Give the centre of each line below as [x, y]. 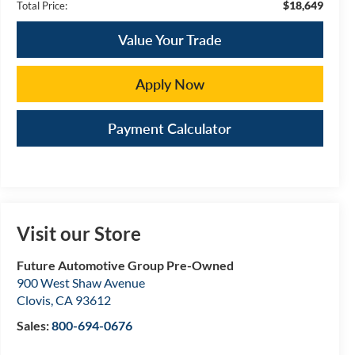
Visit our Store [78, 234]
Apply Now [170, 84]
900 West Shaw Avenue [80, 283]
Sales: [34, 326]
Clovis [33, 300]
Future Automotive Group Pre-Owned [125, 265]
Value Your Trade [170, 39]
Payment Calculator [170, 128]
